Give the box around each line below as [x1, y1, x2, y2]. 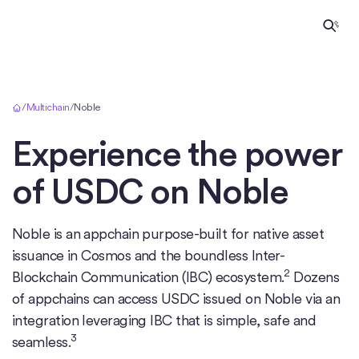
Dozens [289, 268, 340, 285]
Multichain [26, 101, 70, 113]
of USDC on [12, 170, 196, 212]
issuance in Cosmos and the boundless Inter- [12, 247, 285, 264]
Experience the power [12, 132, 341, 175]
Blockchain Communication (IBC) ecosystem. [12, 268, 284, 285]
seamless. [12, 333, 71, 350]
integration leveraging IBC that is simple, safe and [12, 312, 316, 329]
